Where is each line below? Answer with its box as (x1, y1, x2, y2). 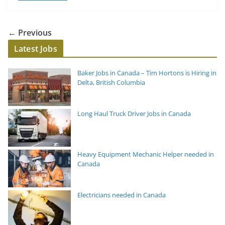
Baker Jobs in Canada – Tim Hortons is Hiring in (77, 68, 216, 78)
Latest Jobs (14, 43, 57, 55)
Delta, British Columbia (77, 78, 145, 87)
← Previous (8, 27, 52, 39)
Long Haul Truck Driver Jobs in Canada (77, 109, 191, 119)
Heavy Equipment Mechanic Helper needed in (77, 150, 214, 159)
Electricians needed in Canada (77, 190, 166, 200)
